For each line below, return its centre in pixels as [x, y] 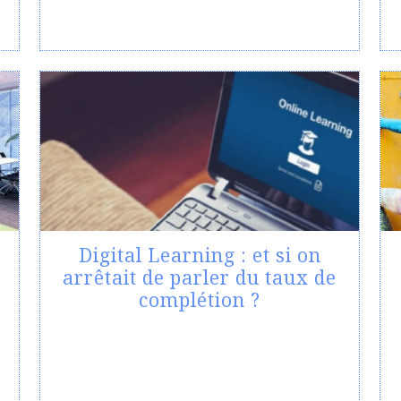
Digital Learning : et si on [200, 256]
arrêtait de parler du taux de [200, 278]
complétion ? [200, 300]
